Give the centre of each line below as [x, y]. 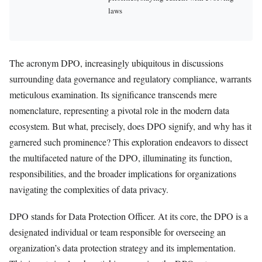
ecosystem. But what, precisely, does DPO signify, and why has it [130, 126]
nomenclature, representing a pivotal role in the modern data [119, 110]
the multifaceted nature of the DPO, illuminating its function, [121, 158]
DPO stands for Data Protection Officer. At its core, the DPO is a [129, 216]
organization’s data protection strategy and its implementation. [123, 248]
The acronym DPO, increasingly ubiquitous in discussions [116, 63]
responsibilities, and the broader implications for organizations [123, 173]
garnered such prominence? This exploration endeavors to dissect [129, 142]
